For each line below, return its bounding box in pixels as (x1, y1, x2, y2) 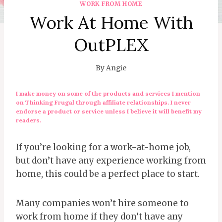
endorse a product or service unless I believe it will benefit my (16, 107, 202, 115)
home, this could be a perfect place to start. (16, 168, 200, 179)
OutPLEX (73, 33, 149, 56)
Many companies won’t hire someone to (16, 197, 189, 209)
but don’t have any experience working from (16, 155, 206, 166)
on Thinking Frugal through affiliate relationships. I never (16, 98, 191, 106)
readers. (16, 116, 41, 124)
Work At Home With (29, 11, 193, 34)
